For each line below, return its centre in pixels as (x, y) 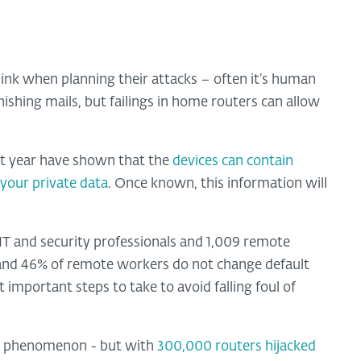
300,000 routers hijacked (235, 346)
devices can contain (233, 161)
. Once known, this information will (218, 184)
